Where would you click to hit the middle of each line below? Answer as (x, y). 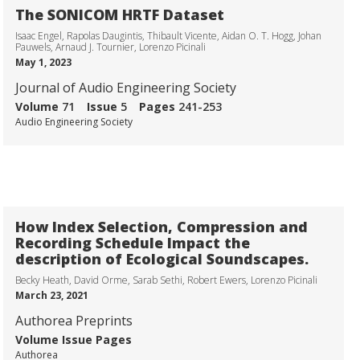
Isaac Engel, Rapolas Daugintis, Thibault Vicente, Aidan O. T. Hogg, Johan (168, 36)
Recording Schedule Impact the (133, 243)
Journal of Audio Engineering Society (126, 88)
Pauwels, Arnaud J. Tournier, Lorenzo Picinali (110, 47)
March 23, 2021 (52, 296)
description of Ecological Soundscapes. (162, 259)
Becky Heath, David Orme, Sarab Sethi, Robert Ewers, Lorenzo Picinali (166, 280)
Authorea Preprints (74, 321)
